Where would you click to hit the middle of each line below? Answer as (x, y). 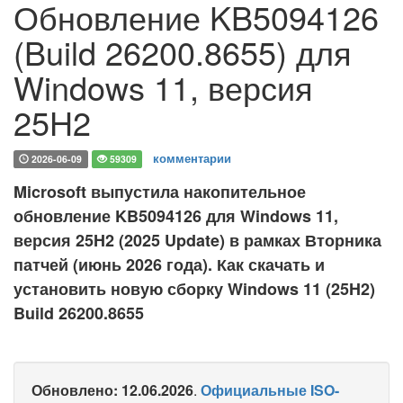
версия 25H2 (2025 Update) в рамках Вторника (197, 240)
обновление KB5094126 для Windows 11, (176, 216)
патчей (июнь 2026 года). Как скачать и (169, 264)
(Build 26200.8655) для (183, 52)
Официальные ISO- (270, 390)
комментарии (193, 158)
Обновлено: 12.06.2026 (112, 390)
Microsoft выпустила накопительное (160, 192)
